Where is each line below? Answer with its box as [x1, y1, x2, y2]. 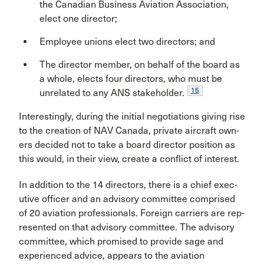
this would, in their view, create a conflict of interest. [19, 153, 239, 164]
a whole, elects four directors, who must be [39, 73, 222, 84]
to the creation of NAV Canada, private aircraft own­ [19, 125, 239, 136]
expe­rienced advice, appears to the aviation [19, 250, 204, 261]
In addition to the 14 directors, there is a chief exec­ [19, 179, 237, 190]
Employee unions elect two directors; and [39, 36, 215, 47]
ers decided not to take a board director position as [19, 139, 235, 150]
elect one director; [39, 13, 117, 24]
